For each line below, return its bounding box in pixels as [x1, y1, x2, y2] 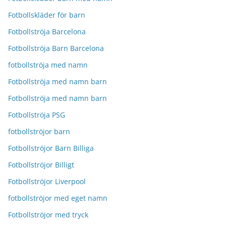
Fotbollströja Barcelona [8, 27, 86, 36]
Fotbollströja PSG [8, 110, 65, 120]
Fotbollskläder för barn [8, 10, 85, 20]
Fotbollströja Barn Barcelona [8, 43, 104, 53]
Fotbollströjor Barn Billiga [8, 143, 94, 153]
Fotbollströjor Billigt [8, 160, 74, 169]
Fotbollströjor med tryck [8, 210, 88, 219]
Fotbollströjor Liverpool [8, 177, 86, 186]
